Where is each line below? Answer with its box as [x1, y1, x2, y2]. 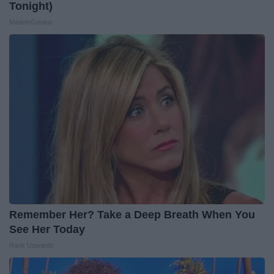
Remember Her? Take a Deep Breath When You [9, 208, 255, 221]
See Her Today [9, 223, 85, 235]
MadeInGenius [9, 18, 53, 26]
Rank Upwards [9, 241, 54, 249]
